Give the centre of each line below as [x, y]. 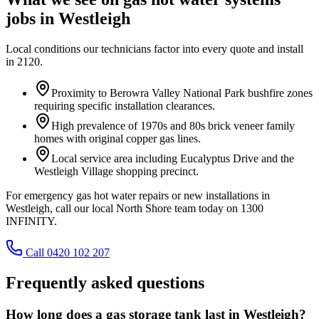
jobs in [32, 18]
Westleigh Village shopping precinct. [116, 171]
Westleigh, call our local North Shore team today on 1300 [135, 208]
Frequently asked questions [105, 282]
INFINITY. [31, 221]
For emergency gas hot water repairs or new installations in [138, 195]
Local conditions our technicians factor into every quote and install [155, 48]
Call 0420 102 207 [68, 252]
